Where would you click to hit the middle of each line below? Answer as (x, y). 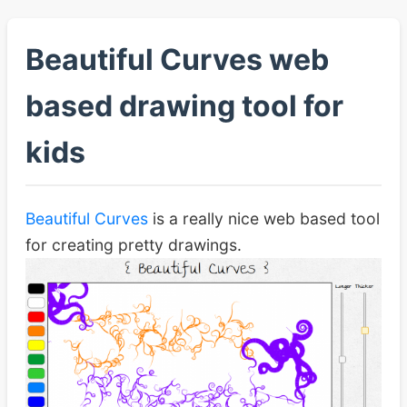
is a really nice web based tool (264, 219)
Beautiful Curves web (177, 60)
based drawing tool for (184, 106)
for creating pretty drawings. (134, 245)
